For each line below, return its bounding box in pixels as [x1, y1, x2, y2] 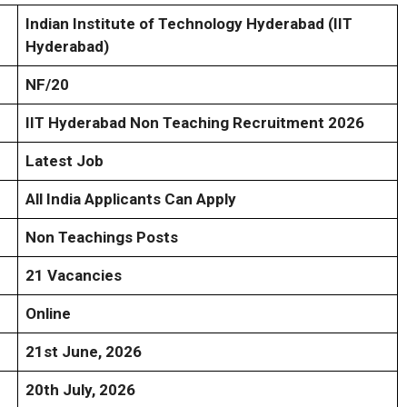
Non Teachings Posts [25, 228, 178, 247]
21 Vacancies [25, 266, 122, 285]
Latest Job [25, 152, 104, 171]
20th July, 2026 [25, 381, 135, 400]
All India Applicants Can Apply [25, 190, 236, 209]
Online [25, 304, 71, 323]
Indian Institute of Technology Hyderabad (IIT [25, 15, 352, 34]
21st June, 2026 [25, 342, 142, 362]
